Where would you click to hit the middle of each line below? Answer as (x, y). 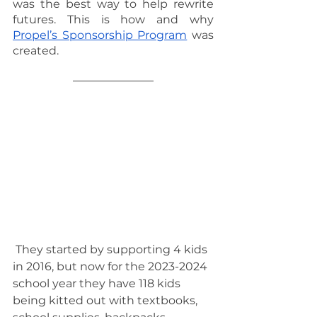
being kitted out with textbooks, (106, 301)
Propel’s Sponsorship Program (100, 35)
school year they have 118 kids (98, 284)
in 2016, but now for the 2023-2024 (111, 267)
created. (36, 51)
